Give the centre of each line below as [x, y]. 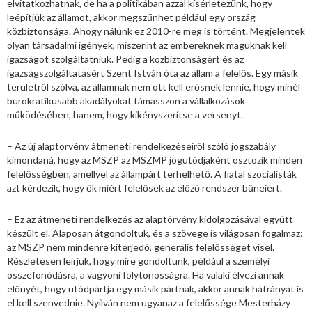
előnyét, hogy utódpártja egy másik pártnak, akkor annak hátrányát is [155, 288]
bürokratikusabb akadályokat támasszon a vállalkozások [126, 100]
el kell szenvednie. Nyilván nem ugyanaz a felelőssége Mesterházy [149, 302]
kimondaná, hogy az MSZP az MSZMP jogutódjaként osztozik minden [155, 159]
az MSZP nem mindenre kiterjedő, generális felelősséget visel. [141, 247]
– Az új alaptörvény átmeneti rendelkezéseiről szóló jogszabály [141, 146]
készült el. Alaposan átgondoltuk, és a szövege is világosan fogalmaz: [155, 233]
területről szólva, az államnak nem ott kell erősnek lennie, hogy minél [154, 86]
